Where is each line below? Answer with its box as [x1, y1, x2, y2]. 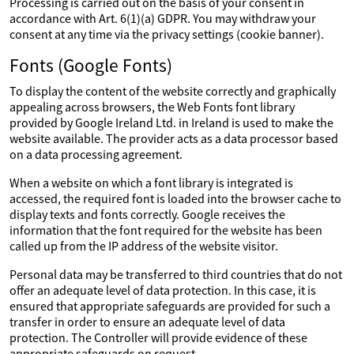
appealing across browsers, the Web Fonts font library [9, 99, 295, 115]
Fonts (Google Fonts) [9, 54, 172, 77]
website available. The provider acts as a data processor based [9, 130, 338, 146]
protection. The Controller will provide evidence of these [9, 330, 307, 345]
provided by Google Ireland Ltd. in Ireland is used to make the [9, 115, 333, 130]
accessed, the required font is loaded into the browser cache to [9, 190, 341, 206]
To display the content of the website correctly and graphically [9, 83, 336, 99]
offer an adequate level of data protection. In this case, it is [9, 282, 316, 298]
